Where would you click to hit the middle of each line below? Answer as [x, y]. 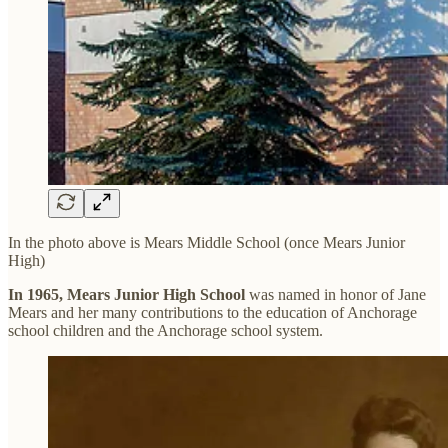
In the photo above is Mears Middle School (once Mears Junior [206, 243]
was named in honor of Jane [335, 295]
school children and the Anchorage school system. [165, 331]
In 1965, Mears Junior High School [126, 295]
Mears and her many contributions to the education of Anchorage [212, 313]
